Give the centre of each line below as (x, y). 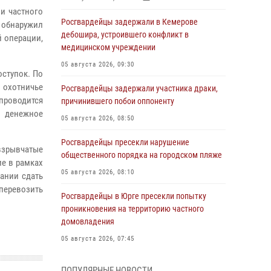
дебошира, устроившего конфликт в (125, 34)
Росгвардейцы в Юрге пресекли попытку (134, 196)
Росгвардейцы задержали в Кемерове (129, 22)
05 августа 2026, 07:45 (98, 239)
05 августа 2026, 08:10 (98, 172)
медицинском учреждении (108, 47)
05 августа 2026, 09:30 (98, 64)
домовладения (88, 221)
